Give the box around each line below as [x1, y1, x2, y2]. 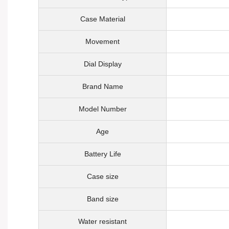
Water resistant [78, 217, 127, 225]
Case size [86, 172, 119, 180]
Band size [86, 195, 119, 203]
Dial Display [83, 60, 122, 68]
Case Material [80, 15, 125, 23]
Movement [85, 37, 120, 45]
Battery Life [84, 150, 121, 158]
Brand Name [82, 82, 123, 90]
